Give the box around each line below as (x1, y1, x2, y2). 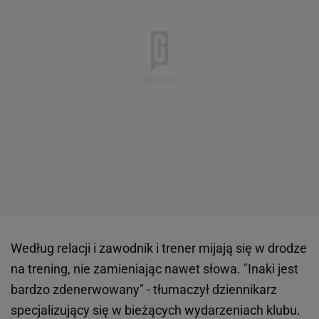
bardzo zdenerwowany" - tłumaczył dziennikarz (11, 281, 277, 297)
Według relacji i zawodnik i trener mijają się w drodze (11, 240, 307, 256)
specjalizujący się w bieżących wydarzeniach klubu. (11, 302, 300, 318)
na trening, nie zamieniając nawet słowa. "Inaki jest (11, 261, 298, 276)
